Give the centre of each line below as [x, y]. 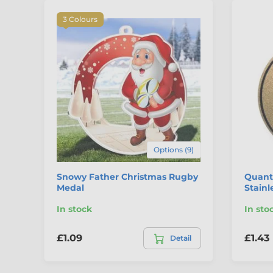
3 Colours [80, 19]
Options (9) [173, 149]
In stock [74, 209]
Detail [180, 238]
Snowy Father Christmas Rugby [127, 176]
